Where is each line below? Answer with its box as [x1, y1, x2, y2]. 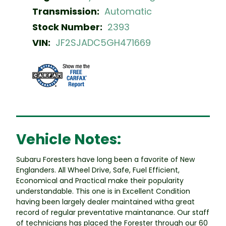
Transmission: [32, 5, 99, 18]
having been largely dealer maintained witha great [16, 196, 195, 207]
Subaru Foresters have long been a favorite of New [16, 154, 195, 164]
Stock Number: [32, 20, 102, 33]
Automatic [104, 5, 152, 18]
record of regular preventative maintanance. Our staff [16, 207, 209, 217]
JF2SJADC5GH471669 [55, 36, 151, 49]
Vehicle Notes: [16, 129, 121, 149]
